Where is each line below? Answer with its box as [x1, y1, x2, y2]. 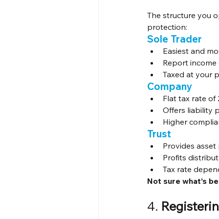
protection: [147, 22, 188, 32]
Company [147, 80, 193, 93]
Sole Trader [147, 33, 202, 45]
